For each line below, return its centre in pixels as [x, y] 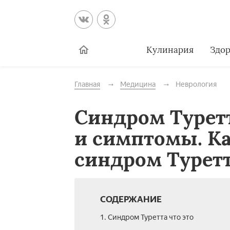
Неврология [196, 84]
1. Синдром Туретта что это [147, 217]
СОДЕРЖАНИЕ [131, 199]
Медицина [138, 84]
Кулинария [170, 50]
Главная [87, 84]
